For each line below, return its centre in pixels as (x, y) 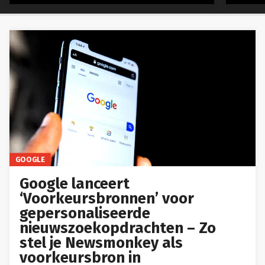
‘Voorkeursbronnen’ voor (107, 198)
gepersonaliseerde (85, 213)
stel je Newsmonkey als (101, 243)
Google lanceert (75, 183)
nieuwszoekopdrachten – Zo (118, 228)
